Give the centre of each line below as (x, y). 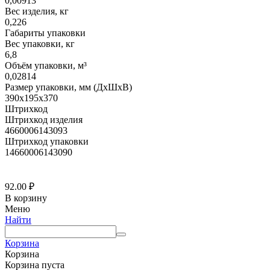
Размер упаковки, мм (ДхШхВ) (68, 87)
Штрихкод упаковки (47, 142)
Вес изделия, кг (37, 11)
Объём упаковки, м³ (46, 66)
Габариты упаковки (45, 33)
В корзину (26, 198)
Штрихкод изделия (44, 120)
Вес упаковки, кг (40, 44)
